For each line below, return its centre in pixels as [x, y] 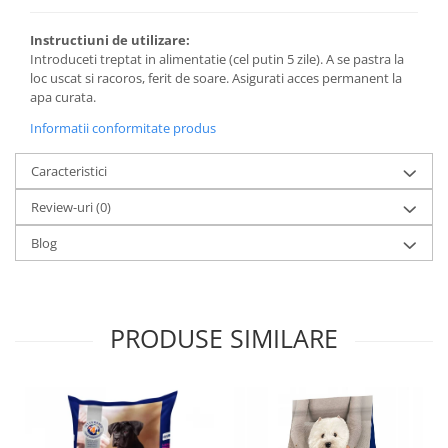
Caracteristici [69, 170]
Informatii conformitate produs [123, 127]
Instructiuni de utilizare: [110, 39]
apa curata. [63, 96]
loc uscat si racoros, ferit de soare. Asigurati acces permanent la [216, 77]
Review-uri [63, 206]
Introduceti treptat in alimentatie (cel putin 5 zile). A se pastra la [217, 58]
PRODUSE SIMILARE [224, 337]
